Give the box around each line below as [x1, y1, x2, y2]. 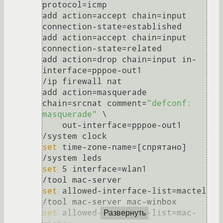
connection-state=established [42, 22, 182, 32]
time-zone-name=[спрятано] [57, 142, 187, 152]
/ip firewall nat [42, 77, 122, 87]
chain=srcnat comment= [42, 99, 147, 109]
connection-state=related [42, 44, 162, 54]
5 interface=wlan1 [57, 164, 147, 174]
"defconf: [147, 99, 192, 109]
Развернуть [103, 208, 146, 217]
